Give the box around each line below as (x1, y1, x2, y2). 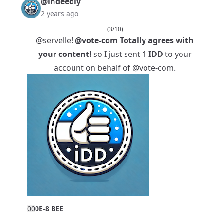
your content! (38, 49, 91, 60)
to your (163, 49, 192, 60)
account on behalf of (54, 62, 132, 73)
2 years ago (41, 9, 78, 18)
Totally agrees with (118, 35, 194, 46)
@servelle (36, 35, 71, 46)
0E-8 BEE (35, 204, 63, 214)
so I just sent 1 (91, 49, 148, 60)
